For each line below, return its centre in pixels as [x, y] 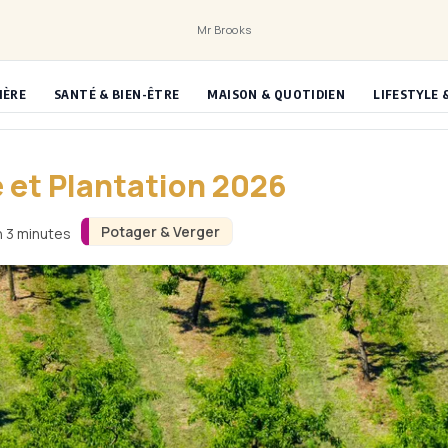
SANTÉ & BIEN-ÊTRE [117, 94]
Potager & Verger [160, 231]
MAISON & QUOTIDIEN [276, 94]
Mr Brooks [224, 29]
